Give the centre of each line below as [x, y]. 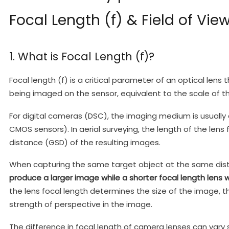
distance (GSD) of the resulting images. [85, 142]
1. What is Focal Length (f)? [82, 56]
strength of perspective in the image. [81, 204]
